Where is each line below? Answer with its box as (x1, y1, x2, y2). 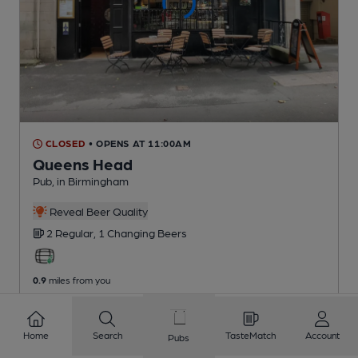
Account (304, 329, 340, 340)
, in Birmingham (52, 174, 129, 188)
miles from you (46, 274, 110, 286)
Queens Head (33, 154, 133, 174)
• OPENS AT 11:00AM (88, 137, 192, 149)
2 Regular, (46, 226, 98, 240)
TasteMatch (225, 329, 276, 340)
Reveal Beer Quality (46, 205, 148, 218)
